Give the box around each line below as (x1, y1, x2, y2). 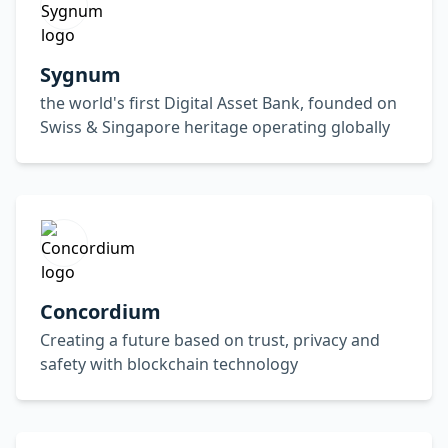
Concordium (40, 298, 161, 325)
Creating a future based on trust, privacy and (40, 329, 380, 351)
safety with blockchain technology (40, 353, 298, 375)
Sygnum (40, 61, 121, 88)
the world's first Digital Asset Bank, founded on (40, 92, 397, 114)
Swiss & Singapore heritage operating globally (40, 116, 390, 138)
